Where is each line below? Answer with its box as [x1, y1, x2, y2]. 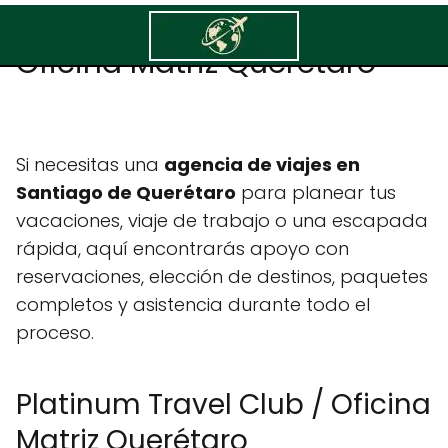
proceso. [16, 320, 94, 345]
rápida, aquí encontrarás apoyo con [16, 236, 349, 261]
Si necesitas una [16, 152, 164, 177]
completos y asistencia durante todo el [16, 292, 370, 317]
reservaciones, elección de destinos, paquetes [16, 264, 428, 289]
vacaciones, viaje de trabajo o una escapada [16, 208, 428, 233]
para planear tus [236, 180, 396, 205]
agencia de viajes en [164, 152, 360, 177]
